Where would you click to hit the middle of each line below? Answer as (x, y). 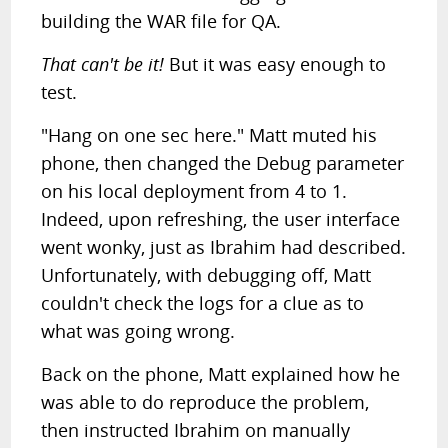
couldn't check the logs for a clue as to (203, 303)
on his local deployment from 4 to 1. (194, 191)
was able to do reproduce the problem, (205, 402)
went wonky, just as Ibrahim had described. (224, 247)
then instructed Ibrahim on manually (196, 430)
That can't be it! (103, 64)
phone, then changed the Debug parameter (223, 163)
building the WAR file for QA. (161, 21)
